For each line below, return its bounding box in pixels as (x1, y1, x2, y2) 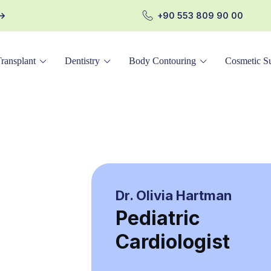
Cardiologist (116, 230, 230, 253)
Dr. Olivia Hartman (116, 188, 232, 203)
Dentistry (65, 56, 100, 66)
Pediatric (116, 206, 200, 230)
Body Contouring (129, 56, 196, 66)
